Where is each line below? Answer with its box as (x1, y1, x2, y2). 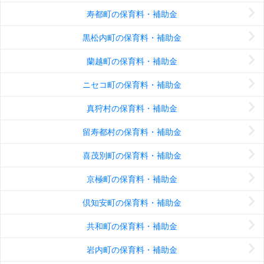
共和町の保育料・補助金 (87, 221, 177, 232)
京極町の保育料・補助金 (87, 174, 177, 184)
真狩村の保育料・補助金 (87, 103, 177, 114)
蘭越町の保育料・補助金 (87, 56, 177, 67)
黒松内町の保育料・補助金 (82, 32, 181, 43)
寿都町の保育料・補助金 (87, 9, 177, 19)
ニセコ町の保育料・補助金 (82, 80, 181, 90)
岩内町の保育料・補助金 (87, 245, 177, 255)
